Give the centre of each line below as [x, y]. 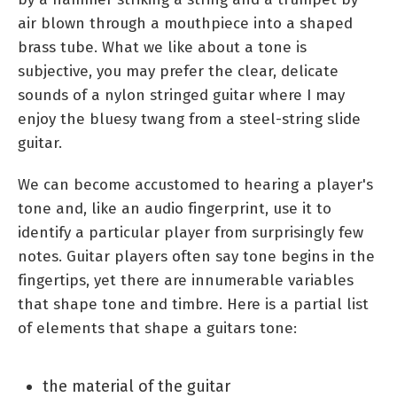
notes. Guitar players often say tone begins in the [196, 256]
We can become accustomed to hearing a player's [195, 184]
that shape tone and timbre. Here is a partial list [193, 304]
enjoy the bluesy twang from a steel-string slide [189, 119]
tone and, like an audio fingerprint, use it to [175, 208]
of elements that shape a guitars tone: [157, 328]
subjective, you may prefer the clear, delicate [178, 71]
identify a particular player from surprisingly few [191, 232]
